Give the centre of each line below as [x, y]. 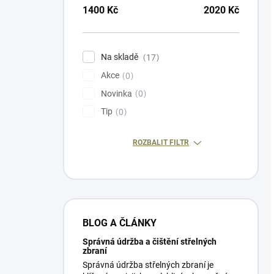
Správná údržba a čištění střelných [150, 242]
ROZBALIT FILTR [161, 143]
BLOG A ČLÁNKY [120, 223]
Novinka [117, 93]
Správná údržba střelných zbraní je [148, 265]
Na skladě [120, 57]
